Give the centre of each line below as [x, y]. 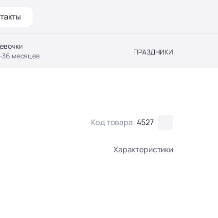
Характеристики [143, 149]
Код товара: [114, 122]
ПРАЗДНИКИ [153, 52]
